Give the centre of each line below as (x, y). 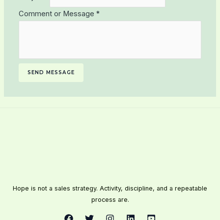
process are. (110, 200)
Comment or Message (57, 14)
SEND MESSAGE (51, 72)
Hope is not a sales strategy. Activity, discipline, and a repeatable (110, 189)
